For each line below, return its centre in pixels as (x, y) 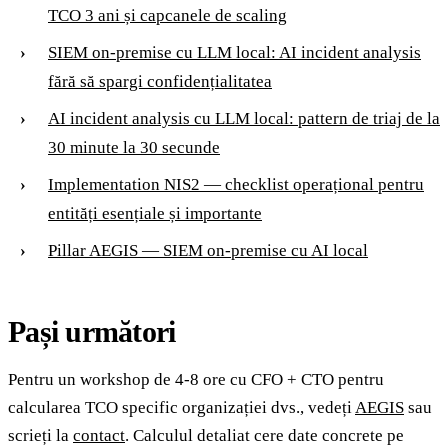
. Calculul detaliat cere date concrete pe (264, 435)
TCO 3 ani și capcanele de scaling (167, 15)
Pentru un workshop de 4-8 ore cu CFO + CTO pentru (196, 379)
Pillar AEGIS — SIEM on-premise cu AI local (208, 250)
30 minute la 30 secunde (134, 147)
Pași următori (92, 331)
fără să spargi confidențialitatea (160, 81)
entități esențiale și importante (155, 213)
